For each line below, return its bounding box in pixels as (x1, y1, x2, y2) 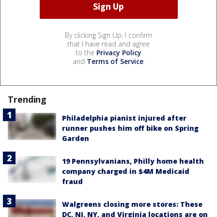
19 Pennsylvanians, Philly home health (62, 156, 204, 166)
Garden (62, 133, 89, 143)
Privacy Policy (96, 47, 141, 57)
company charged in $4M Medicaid (62, 166, 189, 176)
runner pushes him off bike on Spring (62, 123, 199, 133)
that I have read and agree (67, 39, 150, 48)
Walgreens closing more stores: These (62, 199, 202, 209)
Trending (8, 93, 47, 105)
